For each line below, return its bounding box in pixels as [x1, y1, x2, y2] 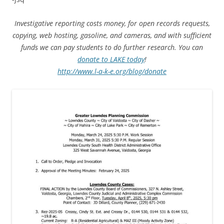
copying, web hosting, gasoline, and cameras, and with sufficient [12, 30, 211, 40]
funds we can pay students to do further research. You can [21, 42, 203, 52]
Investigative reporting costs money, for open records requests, [14, 18, 210, 28]
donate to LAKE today [77, 54, 144, 64]
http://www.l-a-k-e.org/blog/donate [57, 66, 166, 76]
